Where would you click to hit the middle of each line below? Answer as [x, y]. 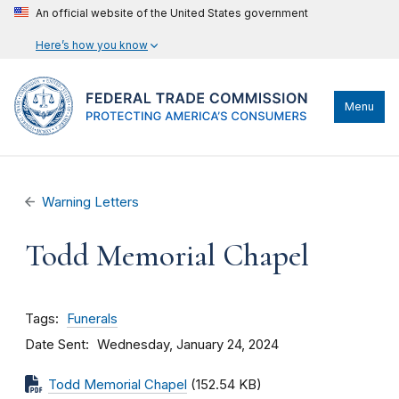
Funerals [92, 319]
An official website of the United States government [172, 13]
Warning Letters [91, 202]
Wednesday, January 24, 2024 [188, 345]
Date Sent [55, 344]
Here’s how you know [92, 45]
